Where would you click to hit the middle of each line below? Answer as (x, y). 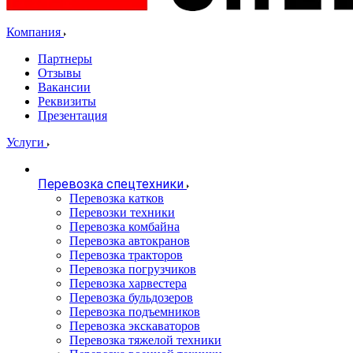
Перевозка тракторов (126, 255)
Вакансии (64, 87)
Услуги (27, 142)
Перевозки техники (122, 212)
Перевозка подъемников (135, 312)
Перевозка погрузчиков (133, 269)
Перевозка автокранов (130, 241)
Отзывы (59, 73)
